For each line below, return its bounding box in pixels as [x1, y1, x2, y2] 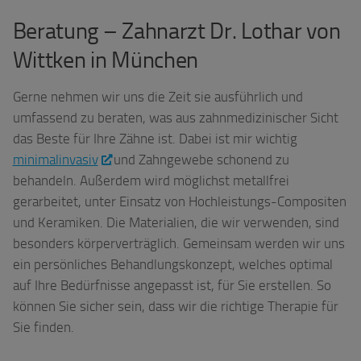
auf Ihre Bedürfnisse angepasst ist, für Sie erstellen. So [12, 277, 331, 294]
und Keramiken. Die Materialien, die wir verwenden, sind [12, 214, 339, 231]
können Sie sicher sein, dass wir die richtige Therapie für [12, 298, 338, 315]
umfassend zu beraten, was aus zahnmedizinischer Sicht [12, 110, 338, 127]
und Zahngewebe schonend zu [110, 151, 290, 168]
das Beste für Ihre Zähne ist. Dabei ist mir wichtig [12, 131, 297, 147]
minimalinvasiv [12, 151, 98, 168]
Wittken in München [12, 47, 199, 74]
